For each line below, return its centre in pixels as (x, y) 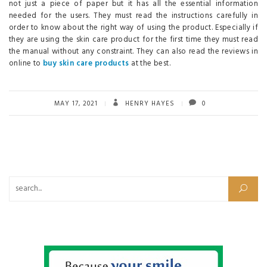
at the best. (150, 63)
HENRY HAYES (149, 103)
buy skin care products (86, 63)
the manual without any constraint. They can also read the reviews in (133, 51)
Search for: (27, 182)
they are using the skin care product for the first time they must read (133, 39)
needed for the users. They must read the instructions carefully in (133, 15)
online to (26, 63)
